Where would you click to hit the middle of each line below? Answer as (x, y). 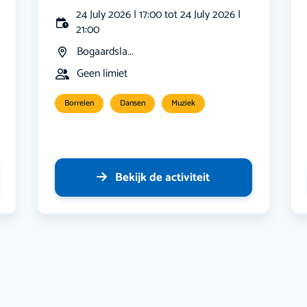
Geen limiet (102, 74)
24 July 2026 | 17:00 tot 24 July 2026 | (158, 15)
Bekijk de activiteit (163, 178)
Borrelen (79, 103)
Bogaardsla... (106, 52)
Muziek (184, 103)
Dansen (133, 103)
